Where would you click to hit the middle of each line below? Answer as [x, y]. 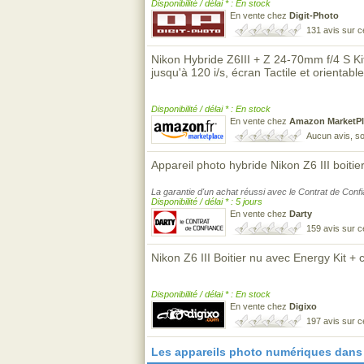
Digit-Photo [314, 15]
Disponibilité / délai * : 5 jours [207, 201]
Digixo [303, 306]
